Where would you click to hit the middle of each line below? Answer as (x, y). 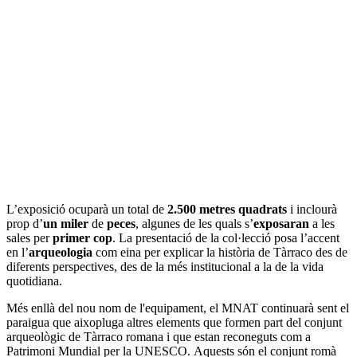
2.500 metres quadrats (227, 210)
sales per (28, 238)
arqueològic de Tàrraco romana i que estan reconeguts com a (159, 337)
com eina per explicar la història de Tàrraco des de (222, 253)
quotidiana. (36, 281)
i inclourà (312, 210)
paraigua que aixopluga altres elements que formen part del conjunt (174, 323)
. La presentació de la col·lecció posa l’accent (226, 238)
